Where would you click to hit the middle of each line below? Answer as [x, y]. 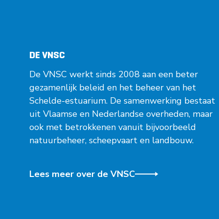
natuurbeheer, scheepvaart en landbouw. [111, 140]
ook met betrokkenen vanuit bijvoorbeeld [113, 127]
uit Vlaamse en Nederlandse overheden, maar [121, 114]
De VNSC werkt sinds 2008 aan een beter [114, 74]
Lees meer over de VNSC [82, 174]
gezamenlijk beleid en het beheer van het [113, 87]
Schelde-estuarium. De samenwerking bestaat [122, 100]
